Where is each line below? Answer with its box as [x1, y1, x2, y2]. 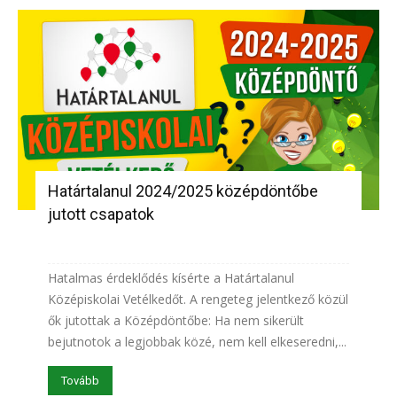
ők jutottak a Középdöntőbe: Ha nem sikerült [48, 311, 304, 329]
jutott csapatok [48, 204, 154, 223]
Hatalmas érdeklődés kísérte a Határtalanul [48, 269, 294, 286]
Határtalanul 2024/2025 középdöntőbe [48, 181, 318, 200]
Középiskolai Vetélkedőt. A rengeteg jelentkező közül [48, 290, 348, 307]
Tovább [61, 373, 99, 387]
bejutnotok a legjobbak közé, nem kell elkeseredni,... [48, 332, 346, 350]
